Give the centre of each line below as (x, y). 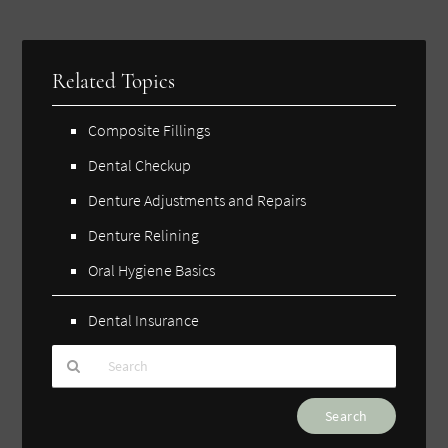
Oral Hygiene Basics (152, 269)
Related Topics (114, 81)
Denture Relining (144, 234)
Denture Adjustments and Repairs (197, 199)
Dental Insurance (144, 319)
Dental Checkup (140, 164)
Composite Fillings (149, 129)
